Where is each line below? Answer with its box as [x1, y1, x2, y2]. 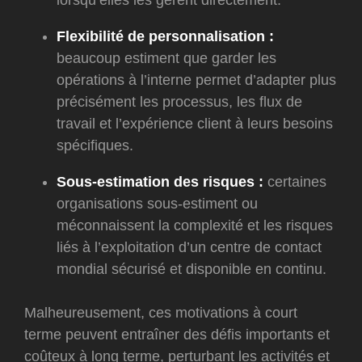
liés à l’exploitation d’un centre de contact [57, 239, 322, 256]
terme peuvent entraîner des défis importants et [24, 326, 330, 343]
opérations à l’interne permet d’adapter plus [57, 72, 336, 89]
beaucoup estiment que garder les [57, 50, 276, 67]
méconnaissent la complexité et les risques [57, 217, 333, 234]
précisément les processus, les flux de [57, 94, 302, 111]
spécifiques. [57, 137, 133, 154]
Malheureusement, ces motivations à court [24, 305, 297, 322]
